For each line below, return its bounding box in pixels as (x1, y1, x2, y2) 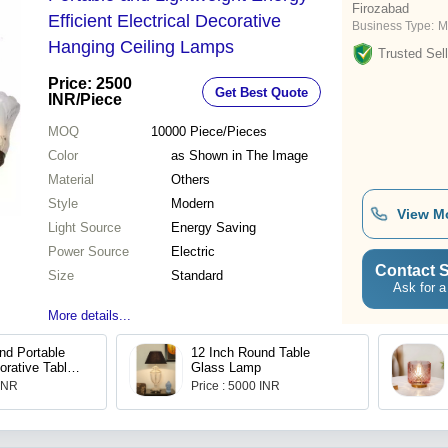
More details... (48, 308, 131, 324)
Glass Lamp (191, 360, 261, 376)
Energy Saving (171, 220, 256, 236)
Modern (171, 196, 214, 212)
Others (171, 172, 210, 188)
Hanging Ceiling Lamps (48, 37, 234, 58)
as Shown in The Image (171, 148, 308, 164)
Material (48, 172, 94, 188)
